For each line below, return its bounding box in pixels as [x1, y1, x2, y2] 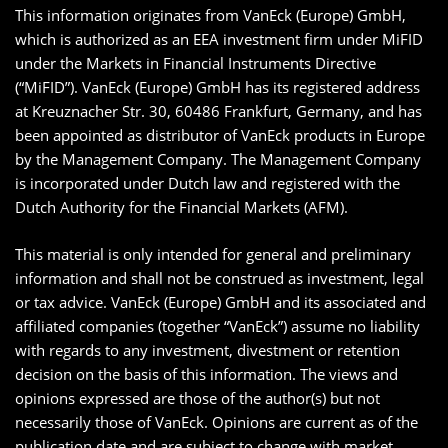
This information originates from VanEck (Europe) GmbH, [15, 5, 406, 25]
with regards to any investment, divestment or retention [15, 340, 400, 360]
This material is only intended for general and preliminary [15, 244, 411, 264]
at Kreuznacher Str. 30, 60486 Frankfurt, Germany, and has [15, 101, 422, 121]
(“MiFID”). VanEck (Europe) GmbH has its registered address [15, 77, 420, 97]
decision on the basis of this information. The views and [15, 364, 398, 384]
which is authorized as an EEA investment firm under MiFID [15, 29, 423, 49]
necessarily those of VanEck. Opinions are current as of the [15, 412, 418, 432]
